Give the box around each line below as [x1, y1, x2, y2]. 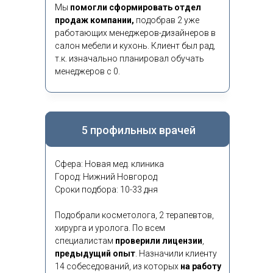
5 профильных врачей [82, 124, 196, 136]
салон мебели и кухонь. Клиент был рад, [55, 41, 215, 51]
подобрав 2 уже [134, 15, 199, 25]
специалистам [55, 236, 115, 246]
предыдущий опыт [55, 249, 135, 258]
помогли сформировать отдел [70, 2, 201, 12]
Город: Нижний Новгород [55, 172, 157, 182]
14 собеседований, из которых [55, 261, 180, 271]
